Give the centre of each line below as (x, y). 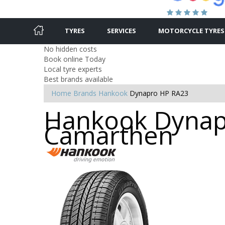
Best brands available (78, 79)
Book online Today (75, 59)
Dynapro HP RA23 (159, 93)
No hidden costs (70, 49)
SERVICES (122, 30)
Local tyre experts (73, 69)
